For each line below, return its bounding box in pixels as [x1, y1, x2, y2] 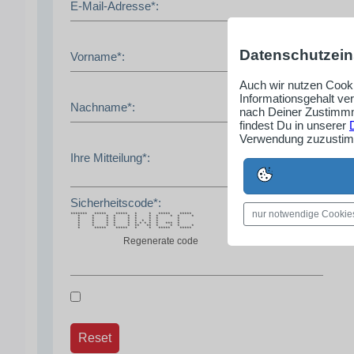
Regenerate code [123, 235, 198, 247]
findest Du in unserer [239, 119, 349, 133]
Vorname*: [70, 49, 125, 63]
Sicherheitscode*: [70, 195, 161, 209]
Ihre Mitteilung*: [70, 150, 150, 164]
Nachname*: [70, 100, 135, 114]
